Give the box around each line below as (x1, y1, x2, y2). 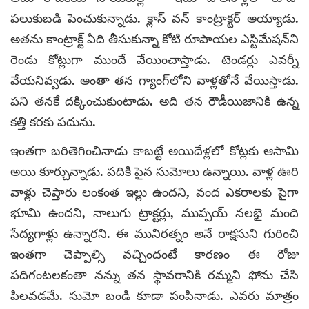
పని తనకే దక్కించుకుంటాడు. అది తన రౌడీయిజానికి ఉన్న (10, 94, 299, 108)
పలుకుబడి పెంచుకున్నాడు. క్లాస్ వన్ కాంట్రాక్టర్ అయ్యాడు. (10, 11, 299, 26)
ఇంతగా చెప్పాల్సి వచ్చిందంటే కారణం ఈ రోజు (10, 247, 299, 261)
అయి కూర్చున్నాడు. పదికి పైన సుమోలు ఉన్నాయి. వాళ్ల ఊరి (10, 164, 299, 179)
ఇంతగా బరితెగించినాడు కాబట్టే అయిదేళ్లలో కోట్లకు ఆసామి (10, 143, 299, 158)
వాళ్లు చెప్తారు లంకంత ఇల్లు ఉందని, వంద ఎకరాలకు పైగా (10, 185, 299, 199)
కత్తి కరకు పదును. (10, 114, 96, 129)
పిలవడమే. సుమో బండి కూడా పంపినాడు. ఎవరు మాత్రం (10, 288, 299, 303)
